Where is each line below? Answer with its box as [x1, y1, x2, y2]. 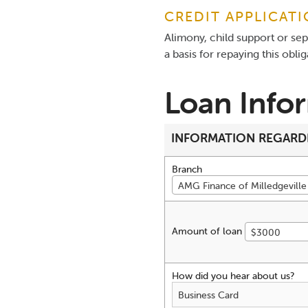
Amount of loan [172, 224, 245, 237]
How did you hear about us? [172, 269, 294, 283]
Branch [172, 163, 202, 176]
